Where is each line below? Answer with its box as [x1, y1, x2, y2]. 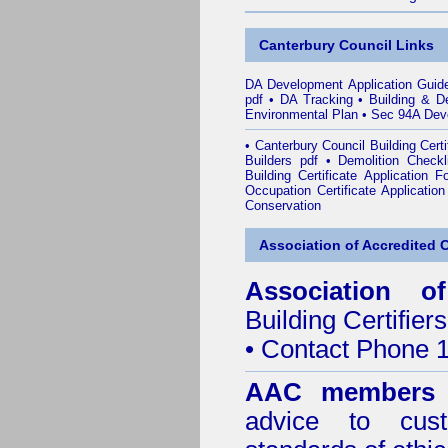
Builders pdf [245, 153, 318, 168]
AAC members [245, 378, 435, 406]
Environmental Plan [245, 107, 358, 122]
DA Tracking [279, 92, 353, 107]
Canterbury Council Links [259, 37, 434, 53]
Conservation [245, 198, 321, 213]
